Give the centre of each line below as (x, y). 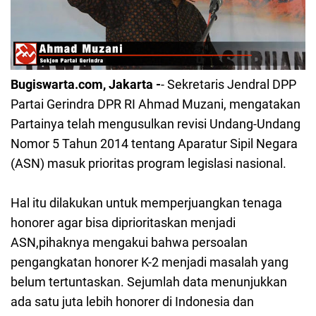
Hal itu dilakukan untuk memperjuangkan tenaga (146, 203)
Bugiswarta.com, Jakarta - (86, 85)
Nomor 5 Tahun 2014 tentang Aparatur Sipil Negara (154, 144)
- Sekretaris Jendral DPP (229, 85)
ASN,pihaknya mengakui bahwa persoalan (129, 243)
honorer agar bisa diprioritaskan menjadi (123, 223)
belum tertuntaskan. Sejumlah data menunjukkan (149, 282)
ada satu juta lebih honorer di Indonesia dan (132, 302)
